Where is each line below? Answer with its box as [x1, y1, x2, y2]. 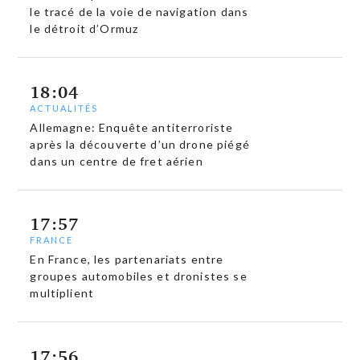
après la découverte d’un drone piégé [30, 137, 250, 151]
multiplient [30, 286, 95, 301]
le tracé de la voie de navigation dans [30, 5, 249, 19]
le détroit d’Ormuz [30, 22, 139, 36]
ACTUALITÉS [30, 102, 99, 113]
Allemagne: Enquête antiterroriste [30, 120, 234, 134]
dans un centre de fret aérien [30, 153, 203, 168]
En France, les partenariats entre [30, 252, 224, 267]
